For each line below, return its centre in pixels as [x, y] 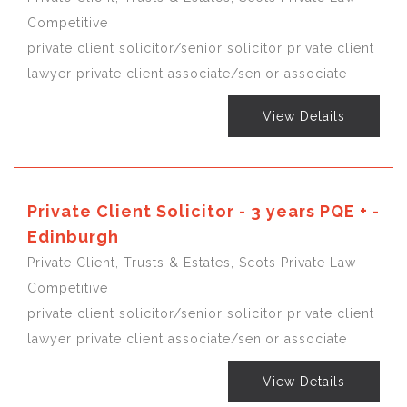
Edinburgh [73, 236]
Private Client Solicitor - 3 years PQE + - [203, 211]
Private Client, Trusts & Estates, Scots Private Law [192, 262]
